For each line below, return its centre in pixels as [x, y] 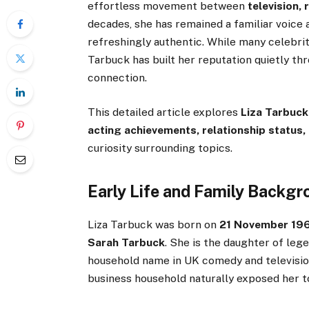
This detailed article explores [165, 112]
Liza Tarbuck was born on [154, 224]
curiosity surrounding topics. [160, 148]
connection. [118, 78]
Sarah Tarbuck [127, 242]
